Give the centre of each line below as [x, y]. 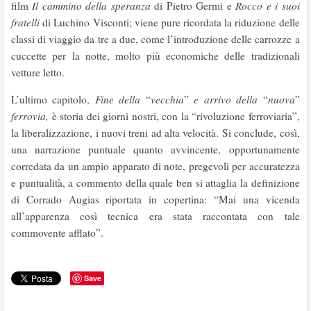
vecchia [167, 99]
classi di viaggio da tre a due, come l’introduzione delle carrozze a [155, 39]
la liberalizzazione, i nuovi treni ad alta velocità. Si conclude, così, [155, 133]
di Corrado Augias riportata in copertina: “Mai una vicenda [155, 199]
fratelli [27, 22]
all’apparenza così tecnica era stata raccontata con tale [155, 216]
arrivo [217, 99]
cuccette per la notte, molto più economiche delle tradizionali [155, 56]
